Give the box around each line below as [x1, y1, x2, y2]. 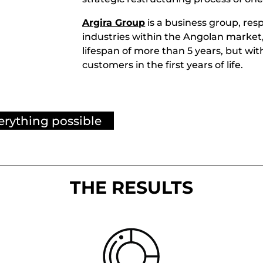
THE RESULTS [70, 176, 193, 198]
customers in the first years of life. [82, 59, 244, 70]
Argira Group [82, 16, 146, 28]
